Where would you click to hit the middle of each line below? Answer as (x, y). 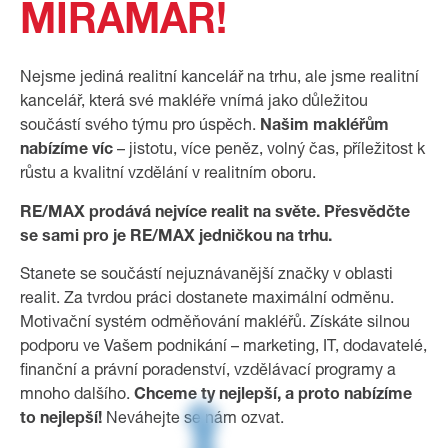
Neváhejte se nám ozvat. (195, 420)
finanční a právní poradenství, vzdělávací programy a (208, 372)
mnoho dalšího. (77, 396)
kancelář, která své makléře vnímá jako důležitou (194, 103)
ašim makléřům (330, 127)
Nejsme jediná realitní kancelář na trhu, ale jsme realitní (219, 79)
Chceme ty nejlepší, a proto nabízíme (273, 396)
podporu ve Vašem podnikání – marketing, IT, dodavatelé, (223, 348)
